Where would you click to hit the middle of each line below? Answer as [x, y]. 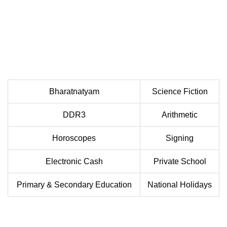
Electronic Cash [74, 162]
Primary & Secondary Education [74, 185]
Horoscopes [74, 138]
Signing [180, 138]
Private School [180, 162]
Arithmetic [180, 115]
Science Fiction [180, 92]
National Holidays [180, 185]
